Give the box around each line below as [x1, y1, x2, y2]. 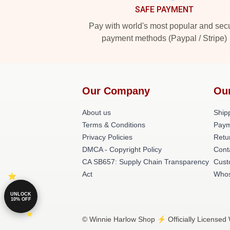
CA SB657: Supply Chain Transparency [82, 158, 209, 166]
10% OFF [10, 196, 31, 202]
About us [82, 108, 111, 117]
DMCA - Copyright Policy [82, 145, 162, 154]
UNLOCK [10, 191, 31, 197]
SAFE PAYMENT [135, 5, 194, 14]
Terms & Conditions [82, 121, 145, 129]
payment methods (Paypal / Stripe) [102, 34, 227, 43]
